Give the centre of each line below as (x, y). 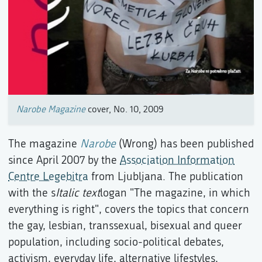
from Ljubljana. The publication (166, 177)
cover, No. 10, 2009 (125, 110)
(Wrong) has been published (185, 144)
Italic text (78, 193)
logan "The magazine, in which (175, 193)
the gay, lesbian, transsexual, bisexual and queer (125, 226)
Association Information (177, 160)
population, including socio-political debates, (116, 242)
